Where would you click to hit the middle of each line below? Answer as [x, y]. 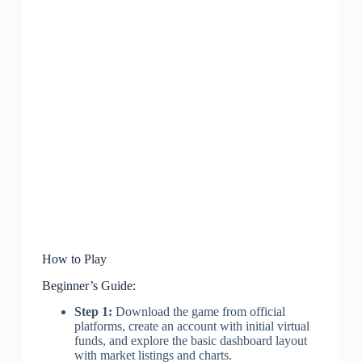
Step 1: [93, 312]
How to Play [74, 259]
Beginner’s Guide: [88, 285]
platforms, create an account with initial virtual [192, 326]
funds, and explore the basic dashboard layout [190, 341]
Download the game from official [198, 312]
